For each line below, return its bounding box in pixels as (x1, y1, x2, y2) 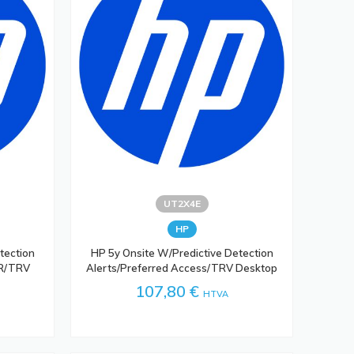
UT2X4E (163, 197, 201, 209)
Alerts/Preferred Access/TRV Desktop (86, 261, 278, 274)
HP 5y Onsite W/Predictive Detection (90, 246, 273, 259)
